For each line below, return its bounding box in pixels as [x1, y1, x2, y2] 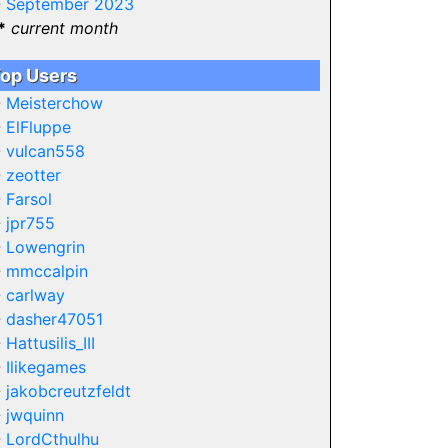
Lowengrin [5, 237, 85, 257]
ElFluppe [5, 117, 71, 137]
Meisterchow [5, 93, 103, 113]
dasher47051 [5, 309, 103, 329]
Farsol [5, 189, 52, 209]
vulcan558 [5, 141, 85, 161]
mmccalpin [5, 261, 88, 281]
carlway [5, 285, 65, 305]
